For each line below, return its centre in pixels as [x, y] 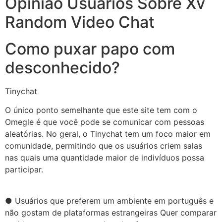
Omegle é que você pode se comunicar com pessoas [105, 122]
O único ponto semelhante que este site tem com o [101, 110]
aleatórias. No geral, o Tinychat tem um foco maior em [108, 134]
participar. [24, 170]
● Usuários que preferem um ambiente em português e [109, 200]
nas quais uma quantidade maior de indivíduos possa [105, 158]
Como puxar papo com [90, 49]
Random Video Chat [80, 22]
